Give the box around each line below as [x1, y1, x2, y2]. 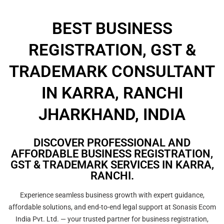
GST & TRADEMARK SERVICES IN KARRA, [10, 158, 214, 171]
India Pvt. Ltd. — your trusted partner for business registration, [15, 215, 208, 223]
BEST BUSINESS [51, 18, 172, 38]
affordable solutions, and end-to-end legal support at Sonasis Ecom [8, 203, 216, 211]
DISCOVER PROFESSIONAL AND [33, 136, 190, 149]
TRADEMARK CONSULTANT [9, 61, 215, 81]
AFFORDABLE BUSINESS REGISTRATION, [11, 147, 213, 160]
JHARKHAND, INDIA [38, 104, 185, 124]
